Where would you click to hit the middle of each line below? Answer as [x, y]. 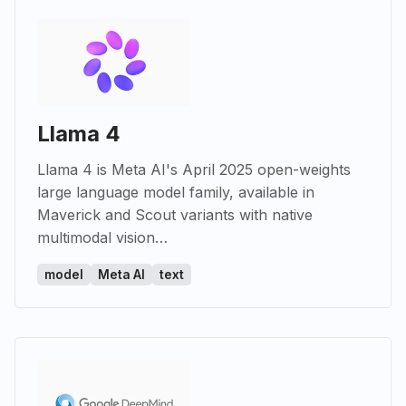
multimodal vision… [102, 237]
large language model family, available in [176, 192]
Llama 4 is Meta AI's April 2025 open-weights [194, 169]
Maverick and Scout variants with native [175, 214]
